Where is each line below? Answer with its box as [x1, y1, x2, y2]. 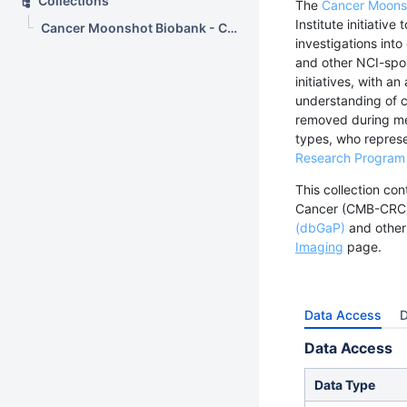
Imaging [295, 239, 343, 254]
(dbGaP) [295, 220, 345, 235]
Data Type [314, 377, 375, 393]
